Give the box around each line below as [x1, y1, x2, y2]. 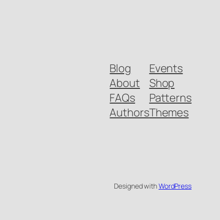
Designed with [114, 181, 159, 191]
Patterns [149, 90, 192, 105]
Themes [149, 105, 189, 120]
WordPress [158, 181, 192, 191]
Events [149, 60, 183, 76]
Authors [110, 105, 149, 120]
